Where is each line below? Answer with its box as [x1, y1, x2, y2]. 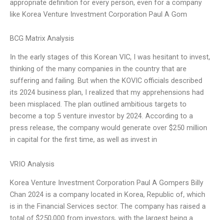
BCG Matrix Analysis [10, 34, 74, 43]
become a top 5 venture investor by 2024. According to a [10, 111, 193, 121]
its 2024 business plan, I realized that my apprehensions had [10, 88, 204, 97]
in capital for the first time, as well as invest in [10, 135, 157, 144]
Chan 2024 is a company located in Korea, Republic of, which [10, 190, 205, 199]
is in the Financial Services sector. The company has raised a [10, 202, 206, 211]
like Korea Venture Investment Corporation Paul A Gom [10, 9, 187, 19]
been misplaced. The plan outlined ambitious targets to [10, 100, 187, 109]
